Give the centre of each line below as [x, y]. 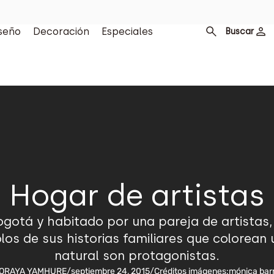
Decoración [61, 31]
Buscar [239, 31]
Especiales [127, 31]
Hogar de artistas [137, 195]
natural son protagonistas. [137, 256]
